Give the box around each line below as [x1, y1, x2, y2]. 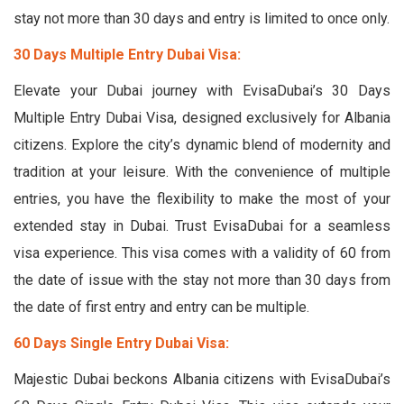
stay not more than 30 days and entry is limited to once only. [14, 9, 390, 27]
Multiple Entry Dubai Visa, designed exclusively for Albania [14, 108, 390, 126]
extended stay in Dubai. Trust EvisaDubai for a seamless [14, 216, 390, 234]
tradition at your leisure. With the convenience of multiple [14, 162, 390, 180]
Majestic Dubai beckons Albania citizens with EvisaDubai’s [14, 370, 390, 388]
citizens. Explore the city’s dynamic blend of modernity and [14, 135, 390, 153]
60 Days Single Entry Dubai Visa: [14, 334, 229, 352]
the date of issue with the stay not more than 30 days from [14, 271, 390, 289]
